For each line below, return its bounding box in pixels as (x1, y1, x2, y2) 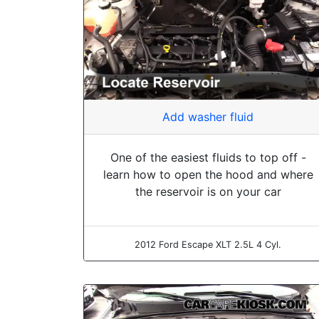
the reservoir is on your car (135, 184, 281, 199)
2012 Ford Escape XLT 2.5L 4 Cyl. (135, 239, 281, 251)
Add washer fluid (162, 110, 253, 125)
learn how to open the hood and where (103, 167, 313, 182)
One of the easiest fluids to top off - (110, 150, 306, 165)
